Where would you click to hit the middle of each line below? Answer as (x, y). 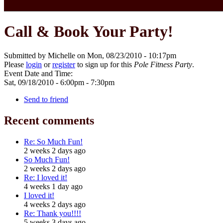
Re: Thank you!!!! (53, 213)
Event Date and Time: (39, 74)
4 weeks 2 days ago (55, 204)
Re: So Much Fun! (53, 141)
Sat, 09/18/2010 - (32, 83)
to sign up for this (105, 65)
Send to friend (46, 100)
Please (15, 65)
